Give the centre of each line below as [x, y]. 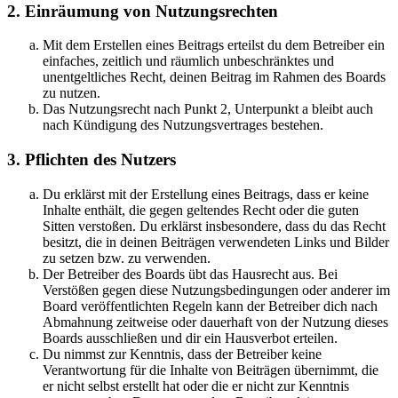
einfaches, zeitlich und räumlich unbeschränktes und [188, 61]
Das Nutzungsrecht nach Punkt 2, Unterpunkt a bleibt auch [208, 109]
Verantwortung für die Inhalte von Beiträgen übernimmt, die [211, 370]
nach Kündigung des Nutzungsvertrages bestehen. [183, 125]
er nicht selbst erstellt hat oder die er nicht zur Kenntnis [196, 386]
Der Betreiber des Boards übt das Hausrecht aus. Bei [190, 274]
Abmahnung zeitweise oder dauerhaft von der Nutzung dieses [215, 322]
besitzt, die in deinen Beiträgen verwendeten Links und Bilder [216, 242]
